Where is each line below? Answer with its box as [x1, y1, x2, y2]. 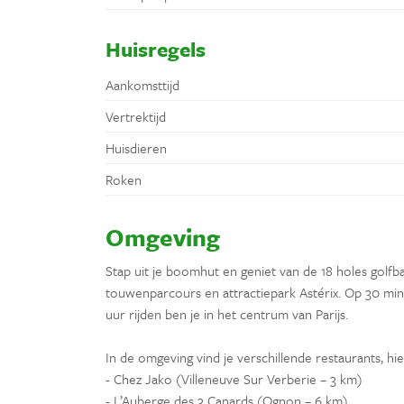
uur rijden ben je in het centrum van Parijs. [106, 303, 348, 324]
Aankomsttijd [106, 74, 179, 95]
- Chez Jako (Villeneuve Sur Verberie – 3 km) [106, 368, 363, 389]
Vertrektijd [106, 106, 166, 126]
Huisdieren [106, 137, 167, 158]
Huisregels [106, 33, 206, 64]
